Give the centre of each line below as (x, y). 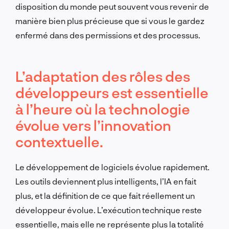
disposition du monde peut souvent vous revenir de (112, 6)
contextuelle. (59, 141)
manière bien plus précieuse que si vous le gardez (110, 20)
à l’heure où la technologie (103, 109)
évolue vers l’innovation (93, 125)
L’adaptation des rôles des (103, 76)
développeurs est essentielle (112, 92)
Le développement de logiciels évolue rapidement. (112, 167)
